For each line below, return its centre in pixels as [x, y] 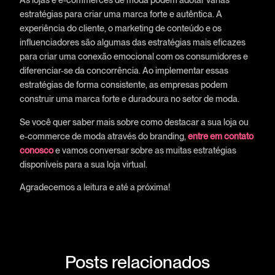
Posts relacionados [137, 261]
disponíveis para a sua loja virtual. [83, 164]
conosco [36, 150]
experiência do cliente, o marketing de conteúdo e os [120, 28]
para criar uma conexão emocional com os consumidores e [134, 56]
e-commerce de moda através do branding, [103, 136]
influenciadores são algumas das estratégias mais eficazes [132, 42]
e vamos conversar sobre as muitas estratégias [145, 150]
